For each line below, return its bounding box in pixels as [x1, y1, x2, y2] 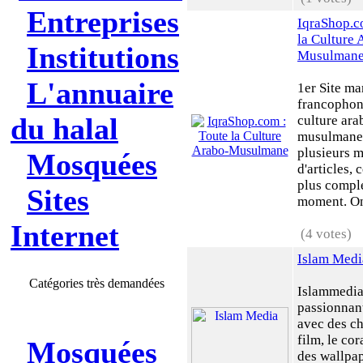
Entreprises [27, 5, 179, 39]
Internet [11, 219, 119, 253]
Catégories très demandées [28, 276, 164, 290]
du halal [11, 112, 118, 146]
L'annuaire [27, 76, 173, 110]
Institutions [27, 41, 179, 75]
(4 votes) [301, 226, 352, 241]
